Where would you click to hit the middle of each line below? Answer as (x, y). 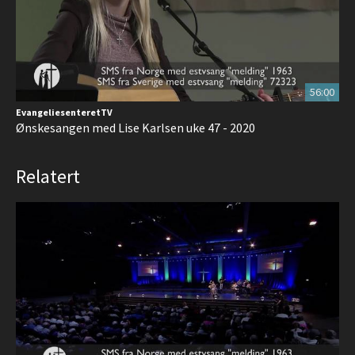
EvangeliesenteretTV (64, 112)
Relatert (48, 176)
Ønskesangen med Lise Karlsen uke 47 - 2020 (136, 127)
